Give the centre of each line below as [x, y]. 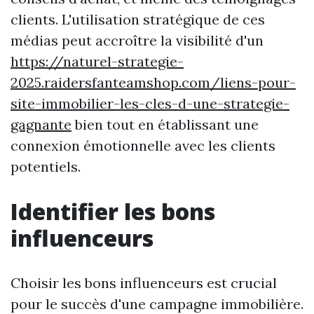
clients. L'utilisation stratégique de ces [138, 19]
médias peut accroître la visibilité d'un [137, 40]
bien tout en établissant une [165, 124]
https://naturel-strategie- [97, 61]
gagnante [41, 124]
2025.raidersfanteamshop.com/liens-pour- [153, 82]
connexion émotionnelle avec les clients [143, 145]
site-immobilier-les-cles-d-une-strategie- [150, 103]
